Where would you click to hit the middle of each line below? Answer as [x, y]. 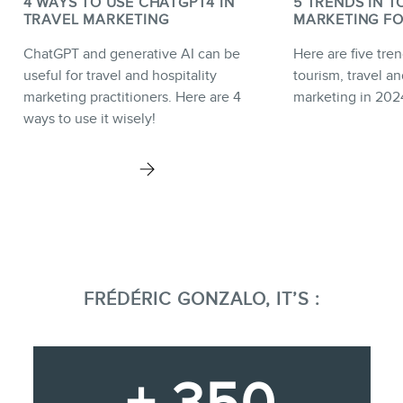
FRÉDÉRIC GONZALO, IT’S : [201, 298]
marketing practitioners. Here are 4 [132, 97]
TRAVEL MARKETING [96, 19]
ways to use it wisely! [89, 118]
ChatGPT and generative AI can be [131, 54]
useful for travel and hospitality [120, 75]
